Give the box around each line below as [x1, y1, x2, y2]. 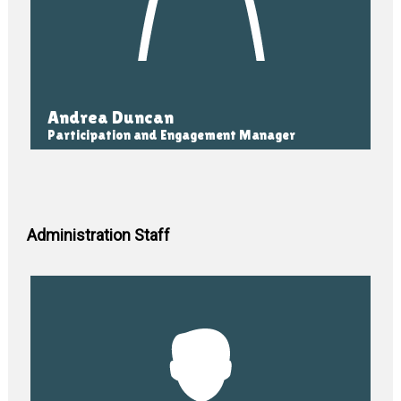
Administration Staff [27, 225, 171, 244]
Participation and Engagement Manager [47, 126, 296, 142]
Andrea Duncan [47, 107, 175, 127]
